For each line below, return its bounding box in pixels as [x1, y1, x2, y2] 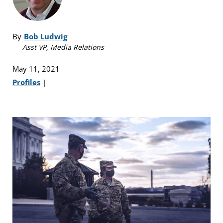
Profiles [12, 77, 40, 87]
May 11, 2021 [12, 63, 60, 74]
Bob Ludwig [24, 31, 67, 41]
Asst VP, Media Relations [22, 42, 104, 52]
